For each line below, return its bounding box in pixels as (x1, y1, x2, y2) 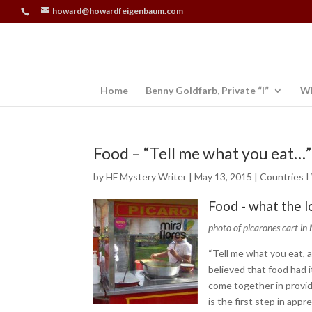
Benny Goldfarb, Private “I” (146, 84, 269, 96)
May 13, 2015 (194, 171, 253, 182)
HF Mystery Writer (106, 171, 187, 182)
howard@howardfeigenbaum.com (52, 6, 183, 16)
